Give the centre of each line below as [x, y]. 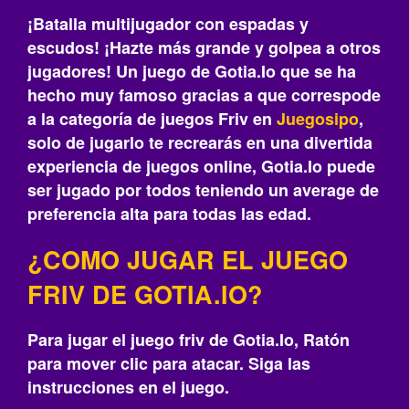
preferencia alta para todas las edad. [169, 214]
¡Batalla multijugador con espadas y [168, 24]
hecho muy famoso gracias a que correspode [204, 95]
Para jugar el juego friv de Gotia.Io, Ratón [189, 340]
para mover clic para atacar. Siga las [169, 363]
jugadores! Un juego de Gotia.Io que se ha [192, 71]
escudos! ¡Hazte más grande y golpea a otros [204, 47]
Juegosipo [318, 119]
